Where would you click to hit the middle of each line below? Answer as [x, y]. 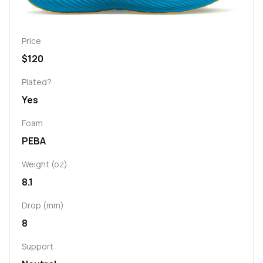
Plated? [37, 82]
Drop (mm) [43, 205]
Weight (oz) [45, 164]
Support [38, 246]
